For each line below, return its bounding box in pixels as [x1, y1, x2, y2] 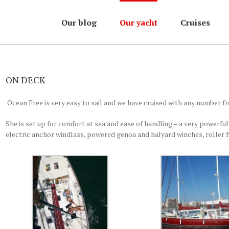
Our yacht [120, 17, 157, 28]
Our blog [61, 17, 97, 28]
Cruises [180, 17, 210, 28]
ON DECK [6, 74, 46, 86]
